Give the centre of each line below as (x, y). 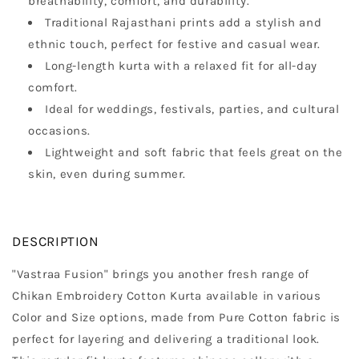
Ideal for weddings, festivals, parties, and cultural (192, 109)
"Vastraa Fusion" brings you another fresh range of (161, 274)
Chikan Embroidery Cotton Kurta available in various (167, 296)
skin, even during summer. (107, 174)
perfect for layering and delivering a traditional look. (166, 339)
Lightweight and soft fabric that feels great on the (194, 153)
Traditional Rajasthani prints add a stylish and (184, 23)
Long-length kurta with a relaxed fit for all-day (181, 66)
